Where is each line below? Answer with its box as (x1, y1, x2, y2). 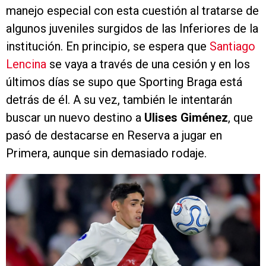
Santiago (210, 39, 255, 54)
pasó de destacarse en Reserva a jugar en (6, 128, 222, 143)
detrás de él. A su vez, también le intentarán (6, 93, 232, 107)
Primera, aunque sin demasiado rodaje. (6, 146, 207, 161)
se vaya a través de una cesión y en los (46, 57, 250, 72)
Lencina (6, 57, 46, 72)
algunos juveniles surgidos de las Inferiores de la (6, 21, 258, 36)
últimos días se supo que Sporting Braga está (6, 75, 242, 90)
